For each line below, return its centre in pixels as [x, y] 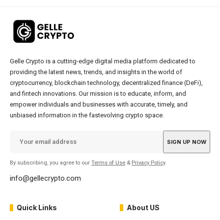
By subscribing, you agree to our [51, 163]
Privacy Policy [148, 163]
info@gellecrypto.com [45, 178]
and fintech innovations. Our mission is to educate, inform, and [98, 93]
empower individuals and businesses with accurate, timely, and [99, 104]
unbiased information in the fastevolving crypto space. [87, 115]
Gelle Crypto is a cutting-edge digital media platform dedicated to [103, 61]
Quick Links [37, 207]
